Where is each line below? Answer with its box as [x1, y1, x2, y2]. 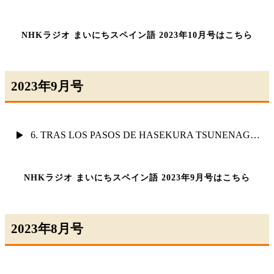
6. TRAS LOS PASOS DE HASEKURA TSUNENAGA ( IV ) [250, 130, 260, 141]
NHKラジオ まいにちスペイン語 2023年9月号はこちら [24, 173, 250, 183]
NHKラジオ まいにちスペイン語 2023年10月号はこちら [21, 30, 253, 40]
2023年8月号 [11, 221, 84, 236]
